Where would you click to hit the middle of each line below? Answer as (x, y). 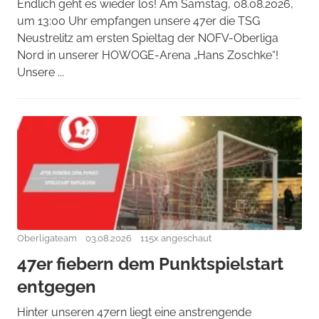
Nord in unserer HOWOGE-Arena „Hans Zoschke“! (148, 55)
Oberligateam (47, 238)
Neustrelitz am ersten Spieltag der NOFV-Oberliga (148, 38)
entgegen (57, 287)
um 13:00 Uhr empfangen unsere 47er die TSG (138, 21)
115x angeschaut (176, 238)
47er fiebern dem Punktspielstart (150, 264)
